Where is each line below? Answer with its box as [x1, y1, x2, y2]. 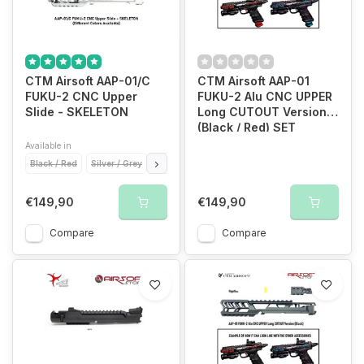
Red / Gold [219, 158, 263, 168]
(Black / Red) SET [197, 119, 296, 134]
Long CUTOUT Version [197, 104, 327, 119]
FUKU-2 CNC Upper [25, 89, 137, 103]
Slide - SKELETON [25, 104, 128, 119]
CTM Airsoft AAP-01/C [25, 73, 150, 88]
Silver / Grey [91, 158, 142, 168]
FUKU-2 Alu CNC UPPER [197, 89, 332, 103]
